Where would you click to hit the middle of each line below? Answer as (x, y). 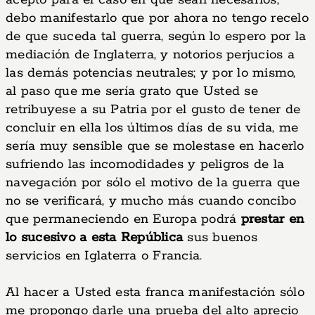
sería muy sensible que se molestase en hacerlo (155, 146)
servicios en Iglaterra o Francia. (104, 256)
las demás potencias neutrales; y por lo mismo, (151, 73)
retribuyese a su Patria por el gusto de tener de (153, 110)
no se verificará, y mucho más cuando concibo (151, 201)
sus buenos (220, 238)
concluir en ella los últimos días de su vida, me (152, 128)
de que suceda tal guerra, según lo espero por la (156, 37)
